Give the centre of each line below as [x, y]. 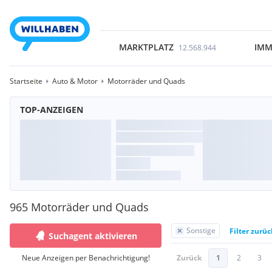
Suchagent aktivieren [93, 236]
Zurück [189, 258]
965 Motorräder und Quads [79, 207]
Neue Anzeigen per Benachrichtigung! [86, 258]
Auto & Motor [75, 81]
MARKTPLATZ [146, 47]
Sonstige [201, 230]
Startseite [26, 81]
